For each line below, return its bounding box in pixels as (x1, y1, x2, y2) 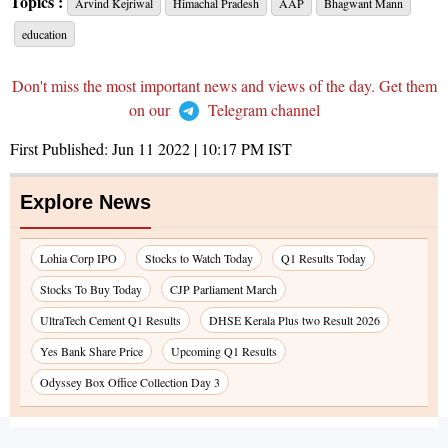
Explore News (20, 191, 151, 214)
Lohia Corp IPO (40, 250, 117, 267)
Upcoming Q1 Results (171, 343, 277, 360)
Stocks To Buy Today (40, 281, 142, 298)
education (22, 26, 67, 43)
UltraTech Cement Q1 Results (40, 312, 181, 329)
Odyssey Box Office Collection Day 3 (40, 374, 220, 391)
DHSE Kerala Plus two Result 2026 (209, 312, 380, 329)
